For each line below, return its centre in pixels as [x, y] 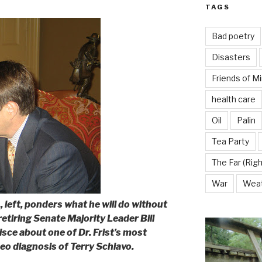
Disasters [231, 57]
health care [233, 99]
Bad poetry [233, 36]
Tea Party [230, 142]
